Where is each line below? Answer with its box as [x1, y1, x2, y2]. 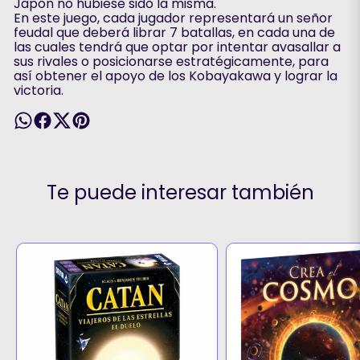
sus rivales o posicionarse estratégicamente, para [13, 52, 329, 71]
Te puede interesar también [46, 179, 314, 206]
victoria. [13, 81, 63, 100]
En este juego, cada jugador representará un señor [13, 9, 333, 27]
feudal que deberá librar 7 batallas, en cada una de [13, 23, 335, 42]
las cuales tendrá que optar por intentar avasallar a [13, 38, 341, 56]
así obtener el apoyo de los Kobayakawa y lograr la [13, 67, 337, 85]
